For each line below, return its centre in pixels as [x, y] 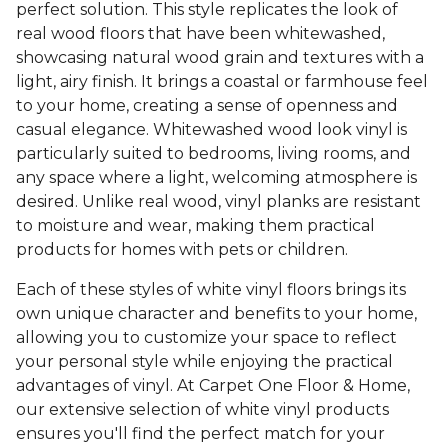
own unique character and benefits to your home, [216, 314]
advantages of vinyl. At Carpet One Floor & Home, [213, 386]
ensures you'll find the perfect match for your [200, 434]
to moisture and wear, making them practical [195, 226]
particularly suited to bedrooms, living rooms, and [213, 154]
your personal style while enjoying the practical [204, 362]
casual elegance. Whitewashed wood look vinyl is [211, 130]
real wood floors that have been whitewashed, [200, 34]
